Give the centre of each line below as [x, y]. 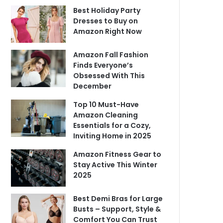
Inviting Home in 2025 [112, 136]
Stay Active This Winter [115, 165]
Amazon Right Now [108, 31]
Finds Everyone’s [103, 65]
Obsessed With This [109, 75]
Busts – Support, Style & [117, 209]
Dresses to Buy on [106, 21]
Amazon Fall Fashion [111, 55]
